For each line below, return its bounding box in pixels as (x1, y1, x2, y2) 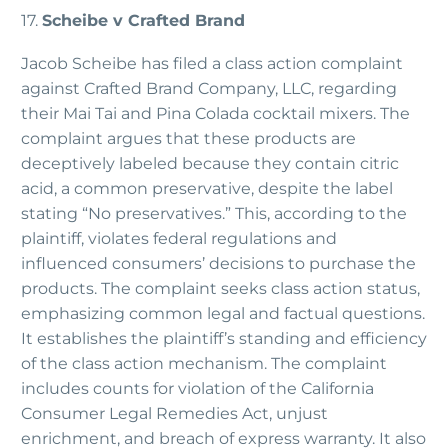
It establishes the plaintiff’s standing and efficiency (21, 329, 427, 349)
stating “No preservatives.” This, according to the (21, 204, 407, 224)
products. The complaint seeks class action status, (21, 279, 420, 299)
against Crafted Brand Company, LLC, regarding (21, 79, 397, 99)
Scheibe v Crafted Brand (42, 11, 245, 31)
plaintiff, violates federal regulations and (21, 229, 337, 249)
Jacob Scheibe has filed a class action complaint (21, 54, 403, 74)
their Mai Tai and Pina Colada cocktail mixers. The (21, 104, 410, 124)
